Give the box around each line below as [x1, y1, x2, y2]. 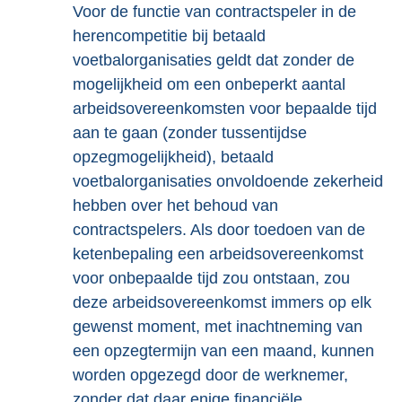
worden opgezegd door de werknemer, [73, 366, 348, 384]
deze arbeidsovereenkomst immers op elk [73, 293, 371, 311]
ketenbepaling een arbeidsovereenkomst [73, 245, 363, 263]
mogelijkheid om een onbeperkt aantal [73, 75, 345, 93]
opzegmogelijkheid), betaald [73, 148, 274, 166]
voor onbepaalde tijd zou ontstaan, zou [73, 269, 350, 287]
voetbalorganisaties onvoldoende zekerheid [73, 172, 383, 190]
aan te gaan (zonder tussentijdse [73, 124, 307, 142]
